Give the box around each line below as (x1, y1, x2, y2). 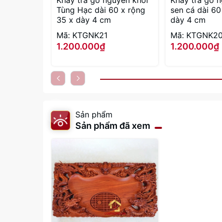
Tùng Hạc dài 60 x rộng (56, 5, 145, 15)
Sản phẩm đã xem (75, 120, 150, 131)
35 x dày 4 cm (56, 15, 111, 25)
